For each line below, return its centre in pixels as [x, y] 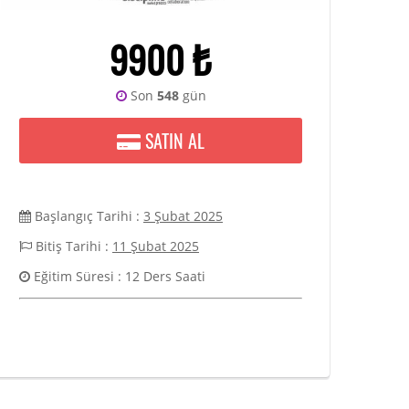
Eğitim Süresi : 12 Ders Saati [118, 277]
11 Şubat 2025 [156, 246]
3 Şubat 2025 [183, 216]
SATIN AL [173, 141]
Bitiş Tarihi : [72, 246]
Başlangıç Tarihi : [87, 216]
